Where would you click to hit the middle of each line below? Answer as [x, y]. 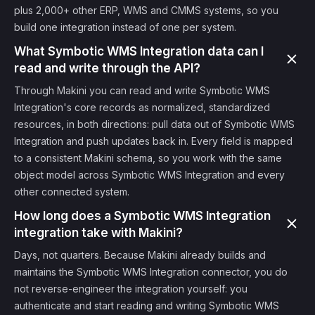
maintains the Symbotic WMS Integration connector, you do [151, 272]
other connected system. [72, 192]
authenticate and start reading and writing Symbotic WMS [147, 306]
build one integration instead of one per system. [125, 27]
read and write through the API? [107, 68]
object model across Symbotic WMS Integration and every [149, 175]
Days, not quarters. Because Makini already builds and [140, 255]
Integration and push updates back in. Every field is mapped [153, 141]
